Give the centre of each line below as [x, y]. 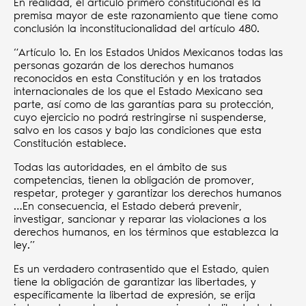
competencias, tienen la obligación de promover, [134, 180]
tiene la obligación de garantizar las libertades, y [135, 282]
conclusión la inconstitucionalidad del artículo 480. [137, 29]
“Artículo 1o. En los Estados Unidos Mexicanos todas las [148, 53]
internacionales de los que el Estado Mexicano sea [138, 92]
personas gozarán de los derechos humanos [124, 66]
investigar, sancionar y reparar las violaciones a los [140, 219]
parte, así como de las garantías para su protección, [144, 105]
